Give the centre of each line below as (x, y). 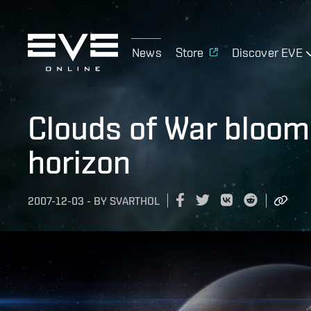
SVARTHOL (135, 201)
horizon (79, 162)
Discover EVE (267, 52)
